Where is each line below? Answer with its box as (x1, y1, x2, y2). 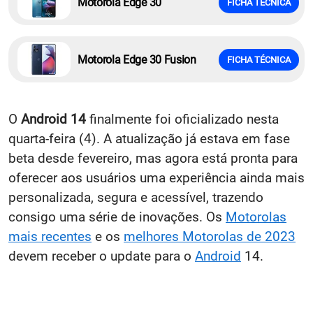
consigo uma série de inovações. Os (8, 209, 226, 225)
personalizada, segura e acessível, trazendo (8, 189, 263, 205)
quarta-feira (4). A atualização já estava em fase (8, 131, 290, 147)
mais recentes (8, 228, 92, 245)
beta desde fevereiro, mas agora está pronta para (8, 150, 298, 166)
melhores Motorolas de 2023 (124, 228, 296, 245)
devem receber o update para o (8, 248, 195, 264)
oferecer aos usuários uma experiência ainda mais (8, 170, 305, 186)
